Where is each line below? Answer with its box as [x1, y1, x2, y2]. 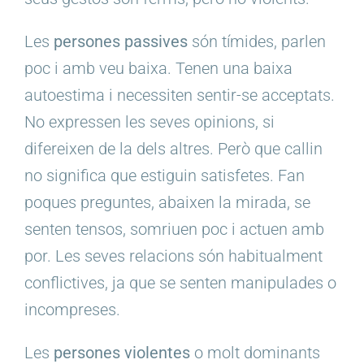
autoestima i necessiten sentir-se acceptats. [24, 84, 335, 105]
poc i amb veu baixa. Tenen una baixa [24, 58, 292, 78]
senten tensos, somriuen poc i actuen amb [24, 219, 324, 239]
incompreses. [24, 299, 120, 319]
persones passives [54, 31, 188, 51]
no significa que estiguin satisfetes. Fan [24, 165, 305, 185]
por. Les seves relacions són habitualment [24, 245, 323, 266]
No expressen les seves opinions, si [24, 111, 275, 132]
